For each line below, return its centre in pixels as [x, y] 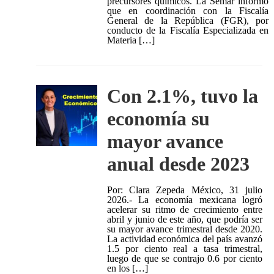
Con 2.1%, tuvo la [182, 96]
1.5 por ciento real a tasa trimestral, [185, 249]
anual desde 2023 [178, 164]
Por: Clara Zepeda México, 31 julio [185, 190]
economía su [158, 119]
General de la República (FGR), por [187, 21]
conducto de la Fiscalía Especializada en [187, 31]
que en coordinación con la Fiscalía [187, 11]
